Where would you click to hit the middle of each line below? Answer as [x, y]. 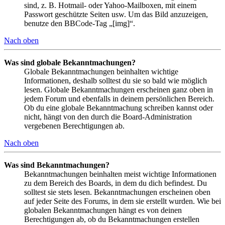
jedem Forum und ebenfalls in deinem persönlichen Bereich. [119, 98]
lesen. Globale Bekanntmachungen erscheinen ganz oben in [119, 89]
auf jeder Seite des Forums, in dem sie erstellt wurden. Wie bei [123, 201]
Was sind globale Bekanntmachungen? [70, 62]
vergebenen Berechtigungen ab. [74, 126]
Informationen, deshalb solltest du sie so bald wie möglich [116, 80]
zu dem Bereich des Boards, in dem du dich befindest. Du [116, 183]
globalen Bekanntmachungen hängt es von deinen [103, 210]
